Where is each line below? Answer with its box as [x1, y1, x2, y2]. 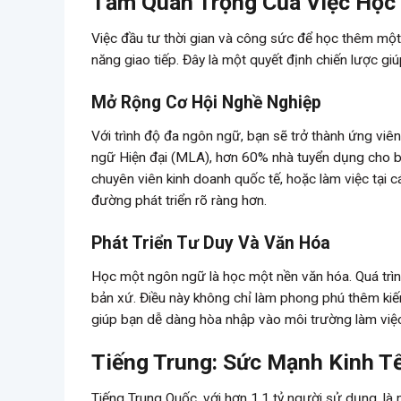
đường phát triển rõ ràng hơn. [91, 192, 267, 209]
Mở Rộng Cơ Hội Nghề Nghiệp [91, 92, 321, 114]
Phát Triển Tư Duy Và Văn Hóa [91, 233, 330, 254]
